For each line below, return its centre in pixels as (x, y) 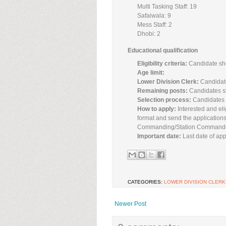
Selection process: (164, 100)
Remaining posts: (163, 91)
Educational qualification (163, 50)
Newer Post (130, 204)
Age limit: (151, 72)
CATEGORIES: (146, 182)
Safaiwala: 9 (154, 15)
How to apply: (157, 109)
